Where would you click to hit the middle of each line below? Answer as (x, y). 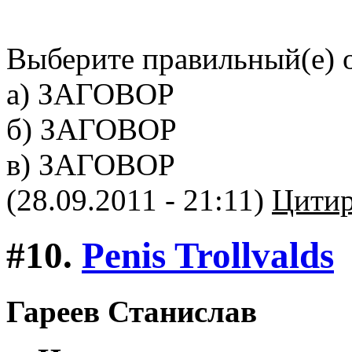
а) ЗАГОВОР (90, 93)
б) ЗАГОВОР (92, 129)
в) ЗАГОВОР (91, 164)
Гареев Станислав (132, 311)
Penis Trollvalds (208, 256)
